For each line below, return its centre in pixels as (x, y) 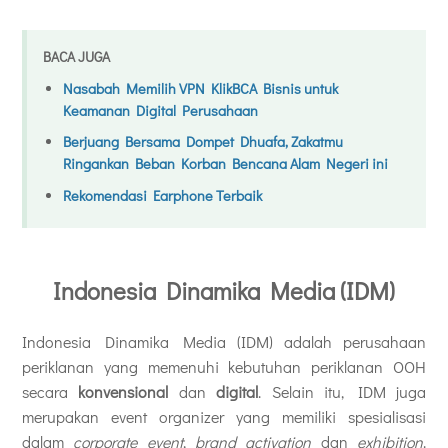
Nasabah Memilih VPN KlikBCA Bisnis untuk (200, 88)
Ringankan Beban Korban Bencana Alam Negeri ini (225, 164)
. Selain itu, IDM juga (342, 391)
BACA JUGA (76, 57)
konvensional (128, 391)
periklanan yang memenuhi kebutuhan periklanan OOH (224, 366)
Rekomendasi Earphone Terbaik (162, 196)
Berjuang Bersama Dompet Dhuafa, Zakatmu (203, 142)
